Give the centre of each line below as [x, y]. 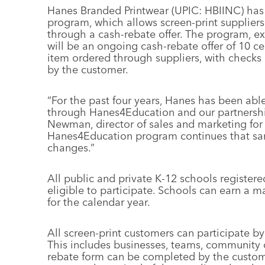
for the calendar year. [99, 202]
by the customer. [88, 70]
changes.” [71, 148]
